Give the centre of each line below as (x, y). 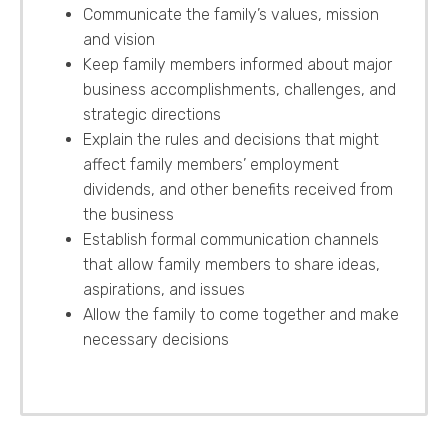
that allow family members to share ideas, (231, 264)
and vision (119, 39)
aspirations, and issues (164, 289)
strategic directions (152, 114)
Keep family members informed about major (237, 64)
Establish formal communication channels (231, 239)
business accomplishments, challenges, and (239, 89)
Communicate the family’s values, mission (231, 14)
